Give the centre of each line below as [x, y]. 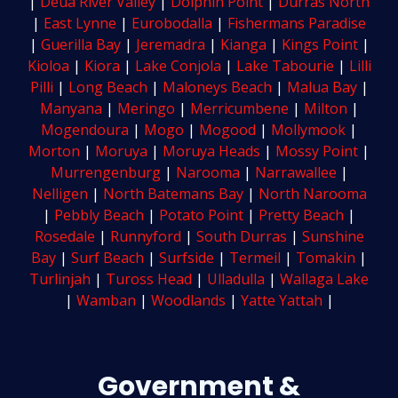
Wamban [106, 301]
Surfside [187, 258]
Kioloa [48, 66]
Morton [54, 151]
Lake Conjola [178, 66]
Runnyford [145, 237]
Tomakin [326, 258]
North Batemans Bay [173, 194]
